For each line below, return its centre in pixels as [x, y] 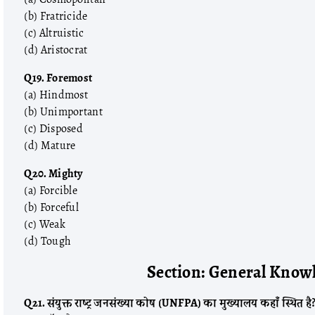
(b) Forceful [52, 207]
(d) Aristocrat [56, 50]
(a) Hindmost [56, 95]
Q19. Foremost [58, 78]
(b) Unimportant [63, 112]
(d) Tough [48, 241]
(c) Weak [45, 224]
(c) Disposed [54, 129]
